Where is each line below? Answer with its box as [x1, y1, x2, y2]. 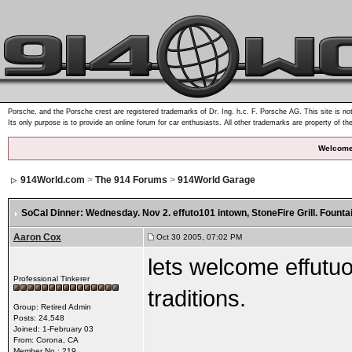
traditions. [147, 285, 246, 311]
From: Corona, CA [13, 335, 79, 344]
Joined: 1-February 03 [13, 324, 93, 333]
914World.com [20, 174, 85, 185]
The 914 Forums [94, 174, 167, 185]
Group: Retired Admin [13, 302, 91, 311]
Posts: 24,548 [13, 313, 64, 322]
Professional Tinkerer [13, 274, 90, 283]
